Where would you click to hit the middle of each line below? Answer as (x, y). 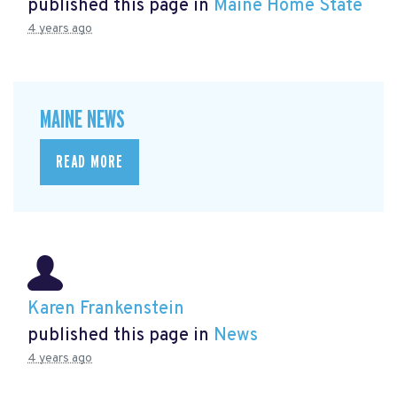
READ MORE (90, 163)
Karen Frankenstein (106, 310)
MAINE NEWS (82, 120)
